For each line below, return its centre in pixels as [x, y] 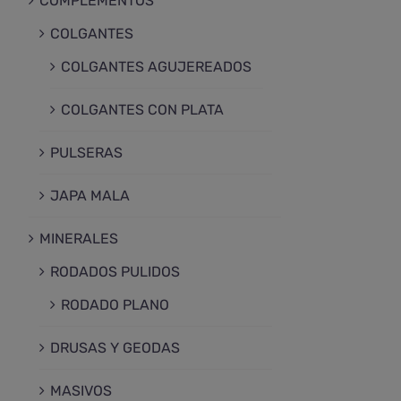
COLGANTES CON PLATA [142, 110]
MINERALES [79, 239]
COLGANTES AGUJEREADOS [156, 67]
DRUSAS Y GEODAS [115, 348]
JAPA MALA [90, 196]
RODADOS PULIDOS [115, 272]
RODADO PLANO [115, 305]
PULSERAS [86, 153]
